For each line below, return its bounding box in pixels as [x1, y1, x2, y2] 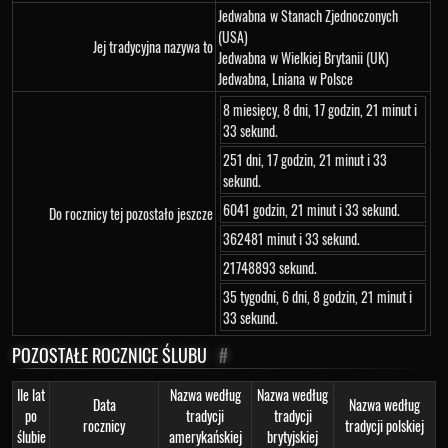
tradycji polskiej [345, 415, 424, 436]
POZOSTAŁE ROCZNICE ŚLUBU [12, 342, 207, 368]
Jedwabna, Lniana [218, 68, 305, 89]
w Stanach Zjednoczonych [270, 5, 398, 26]
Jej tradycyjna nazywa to [93, 36, 213, 57]
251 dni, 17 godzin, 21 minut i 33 [223, 149, 387, 170]
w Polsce [309, 68, 353, 89]
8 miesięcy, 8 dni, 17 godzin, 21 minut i [223, 99, 417, 120]
